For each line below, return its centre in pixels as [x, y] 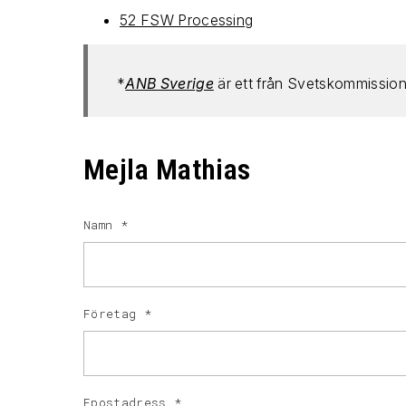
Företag [114, 314]
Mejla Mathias [167, 169]
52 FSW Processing [187, 20]
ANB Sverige [169, 83]
